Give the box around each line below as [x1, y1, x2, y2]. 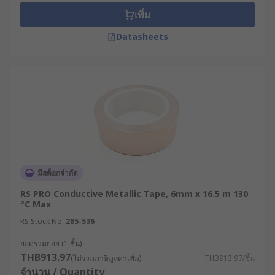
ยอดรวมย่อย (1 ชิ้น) [20, 238, 82, 249]
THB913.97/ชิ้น [204, 253, 255, 263]
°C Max [20, 198, 51, 210]
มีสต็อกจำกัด [37, 168, 78, 178]
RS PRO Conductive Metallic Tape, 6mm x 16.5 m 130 [20, 188, 248, 199]
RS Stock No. [20, 216, 64, 227]
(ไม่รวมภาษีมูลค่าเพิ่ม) [71, 253, 141, 263]
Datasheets [115, 31, 168, 42]
